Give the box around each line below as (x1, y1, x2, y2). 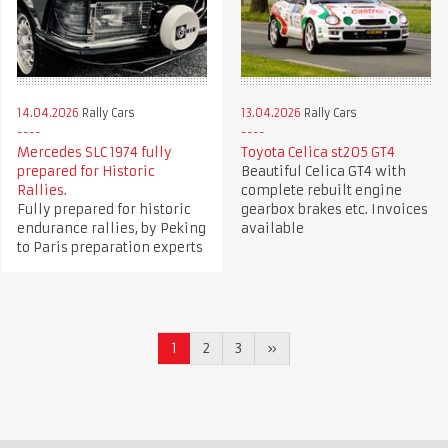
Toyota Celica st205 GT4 (240, 144, 395, 162)
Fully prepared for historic (16, 201, 191, 219)
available (240, 220, 304, 238)
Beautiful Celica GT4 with (240, 163, 406, 181)
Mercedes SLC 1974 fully (16, 144, 172, 162)
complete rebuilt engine (240, 182, 402, 200)
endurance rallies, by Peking (16, 220, 206, 238)
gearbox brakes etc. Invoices (240, 201, 428, 219)
